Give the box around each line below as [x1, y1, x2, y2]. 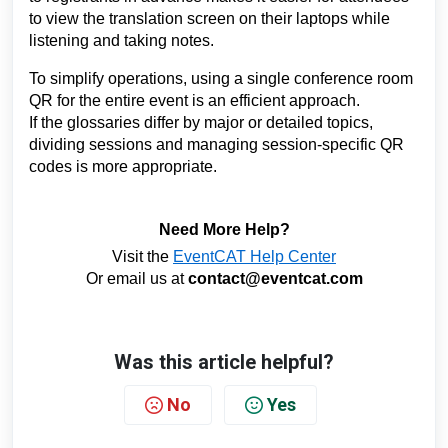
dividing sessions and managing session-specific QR [29, 136, 404, 154]
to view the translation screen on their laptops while [29, 10, 390, 28]
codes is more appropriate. [29, 158, 217, 176]
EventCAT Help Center [173, 248, 336, 266]
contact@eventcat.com [187, 270, 363, 288]
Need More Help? [158, 221, 290, 239]
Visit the [112, 248, 173, 266]
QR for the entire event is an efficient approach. [29, 92, 360, 110]
